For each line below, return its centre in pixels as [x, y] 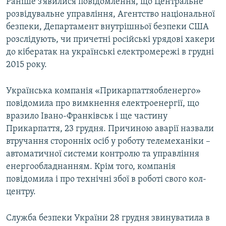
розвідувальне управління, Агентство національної [110, 15]
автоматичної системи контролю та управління [103, 154]
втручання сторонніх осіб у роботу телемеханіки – [108, 142]
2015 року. [26, 65]
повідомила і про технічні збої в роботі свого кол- [106, 180]
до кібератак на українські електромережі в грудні [110, 52]
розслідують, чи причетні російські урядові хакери [110, 40]
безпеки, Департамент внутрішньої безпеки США [107, 27]
